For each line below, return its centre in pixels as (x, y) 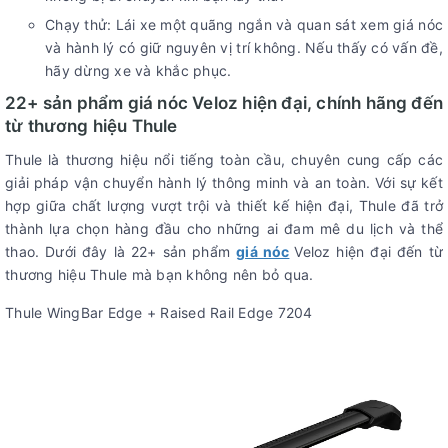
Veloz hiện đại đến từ (369, 251)
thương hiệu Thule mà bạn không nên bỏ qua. (159, 274)
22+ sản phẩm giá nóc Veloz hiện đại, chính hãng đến (224, 102)
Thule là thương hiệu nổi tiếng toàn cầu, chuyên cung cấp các (224, 159)
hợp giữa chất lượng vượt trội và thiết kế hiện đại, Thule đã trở (224, 205)
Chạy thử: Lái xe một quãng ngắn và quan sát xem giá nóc (244, 24)
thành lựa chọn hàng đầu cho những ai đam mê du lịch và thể (224, 228)
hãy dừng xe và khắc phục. (138, 70)
